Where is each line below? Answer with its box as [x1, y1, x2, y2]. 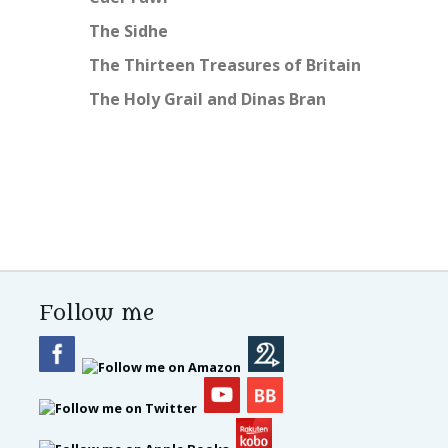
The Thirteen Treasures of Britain [89, 54, 361, 77]
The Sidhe [89, 20, 168, 43]
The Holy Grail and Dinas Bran [89, 88, 326, 111]
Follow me [39, 301, 155, 327]
